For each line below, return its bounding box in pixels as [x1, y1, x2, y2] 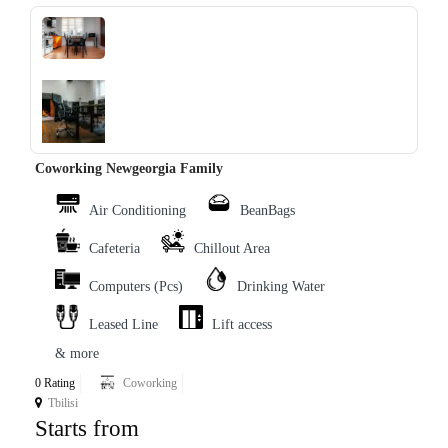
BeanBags [240, 203, 295, 219]
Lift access [212, 317, 272, 333]
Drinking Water [237, 279, 325, 295]
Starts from [35, 416, 139, 442]
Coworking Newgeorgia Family [35, 161, 223, 177]
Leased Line [89, 317, 158, 333]
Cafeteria [89, 241, 140, 257]
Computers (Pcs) [89, 279, 183, 295]
